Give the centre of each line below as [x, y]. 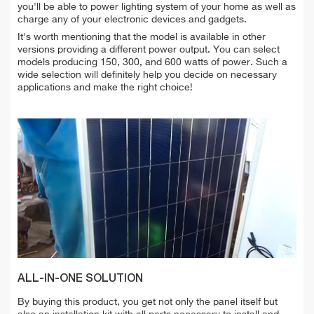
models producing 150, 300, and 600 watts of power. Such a [152, 62]
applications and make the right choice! [105, 87]
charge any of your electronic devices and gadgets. [132, 19]
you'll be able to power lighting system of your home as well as [157, 7]
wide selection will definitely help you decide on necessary [147, 75]
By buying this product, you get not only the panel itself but [148, 302]
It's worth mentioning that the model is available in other [142, 37]
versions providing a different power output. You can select [149, 49]
